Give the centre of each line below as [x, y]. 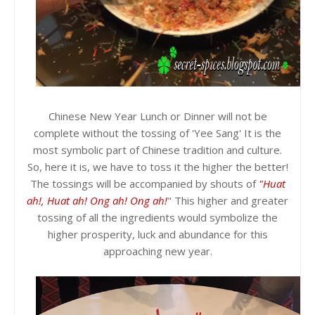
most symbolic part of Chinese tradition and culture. [157, 149]
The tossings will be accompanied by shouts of [144, 183]
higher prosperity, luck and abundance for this [157, 234]
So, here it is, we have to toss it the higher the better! [157, 166]
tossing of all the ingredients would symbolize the [157, 217]
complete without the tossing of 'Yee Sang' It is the [157, 133]
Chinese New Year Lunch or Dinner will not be [157, 116]
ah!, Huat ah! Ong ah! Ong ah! [97, 200]
